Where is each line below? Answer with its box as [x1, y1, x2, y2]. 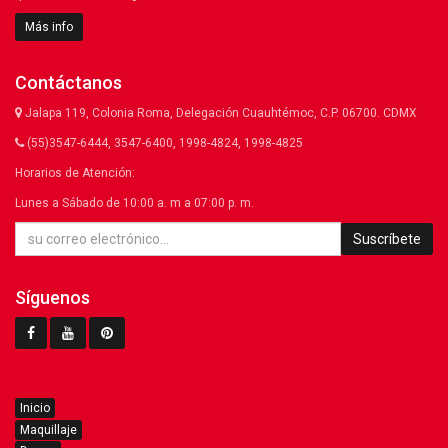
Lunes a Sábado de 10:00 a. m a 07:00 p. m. [15, 196, 254, 211]
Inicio [20, 401, 50, 416]
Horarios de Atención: [15, 166, 135, 181]
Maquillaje [20, 422, 77, 437]
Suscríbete [353, 231, 421, 248]
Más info [25, 20, 73, 35]
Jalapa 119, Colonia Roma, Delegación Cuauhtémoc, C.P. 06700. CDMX [22, 106, 417, 121]
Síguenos [15, 287, 90, 309]
